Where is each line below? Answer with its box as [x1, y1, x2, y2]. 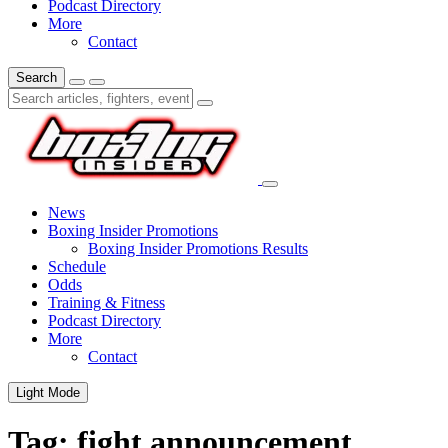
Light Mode [16, 385, 80, 400]
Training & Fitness [48, 294, 165, 311]
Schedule [48, 258, 106, 275]
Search [16, 70, 57, 85]
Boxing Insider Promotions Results [88, 240, 308, 257]
